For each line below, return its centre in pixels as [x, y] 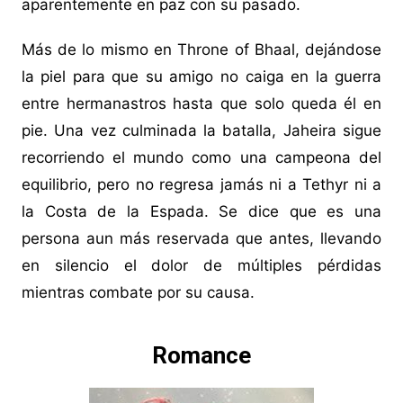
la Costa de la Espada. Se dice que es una [201, 212]
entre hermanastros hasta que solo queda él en [201, 104]
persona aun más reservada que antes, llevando [201, 239]
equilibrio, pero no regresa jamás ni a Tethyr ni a [201, 185]
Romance [201, 356]
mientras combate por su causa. [138, 293]
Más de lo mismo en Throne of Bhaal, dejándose [201, 50]
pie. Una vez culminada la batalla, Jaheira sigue [201, 131]
